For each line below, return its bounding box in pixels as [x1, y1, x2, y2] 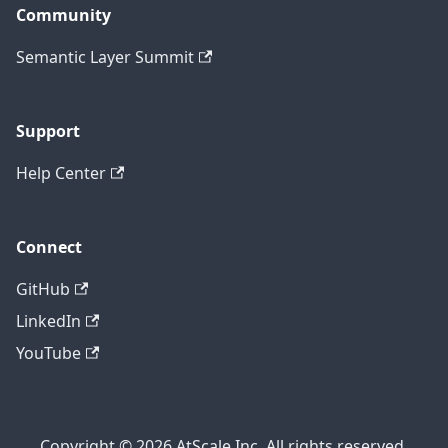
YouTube [16, 342, 81, 364]
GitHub [16, 278, 70, 300]
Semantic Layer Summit [16, 46, 194, 68]
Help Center [16, 162, 106, 184]
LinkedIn [16, 310, 81, 332]
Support [16, 120, 80, 142]
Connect [16, 236, 82, 258]
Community [16, 4, 111, 26]
